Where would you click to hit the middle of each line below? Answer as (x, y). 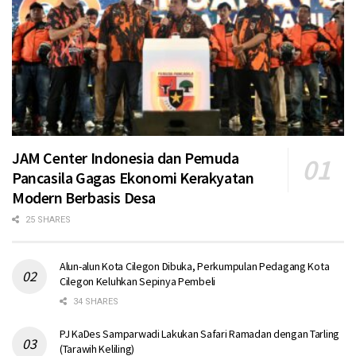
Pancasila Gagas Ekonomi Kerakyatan (133, 178)
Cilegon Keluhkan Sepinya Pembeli (138, 282)
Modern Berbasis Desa (84, 198)
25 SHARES (47, 220)
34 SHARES (95, 302)
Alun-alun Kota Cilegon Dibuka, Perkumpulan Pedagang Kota (195, 267)
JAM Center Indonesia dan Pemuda (126, 158)
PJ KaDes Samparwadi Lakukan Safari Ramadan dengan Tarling (200, 334)
